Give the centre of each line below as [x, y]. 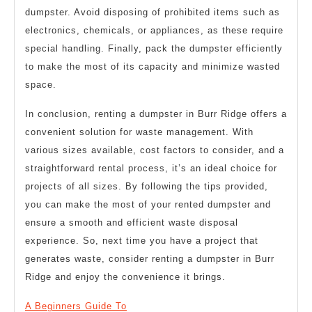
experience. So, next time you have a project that [142, 240]
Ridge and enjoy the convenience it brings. [125, 276]
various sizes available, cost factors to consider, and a [155, 150]
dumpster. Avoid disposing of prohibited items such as [153, 12]
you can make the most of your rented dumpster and [148, 204]
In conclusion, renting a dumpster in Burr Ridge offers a [156, 114]
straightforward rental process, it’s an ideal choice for [151, 168]
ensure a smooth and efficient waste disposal [132, 222]
